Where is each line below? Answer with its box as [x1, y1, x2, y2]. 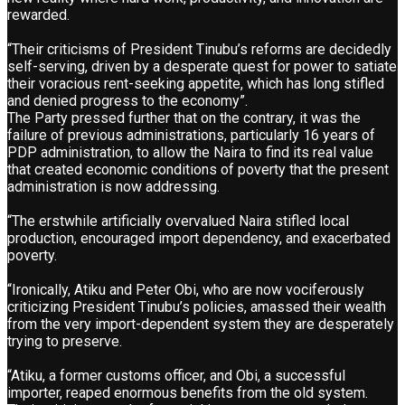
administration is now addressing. [7, 177, 220, 195]
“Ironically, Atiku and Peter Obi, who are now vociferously [7, 280, 364, 298]
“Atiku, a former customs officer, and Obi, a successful [7, 366, 345, 384]
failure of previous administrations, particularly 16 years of [7, 126, 375, 144]
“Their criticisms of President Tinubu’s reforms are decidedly [7, 40, 391, 58]
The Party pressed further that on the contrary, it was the [7, 108, 361, 127]
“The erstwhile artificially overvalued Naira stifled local [7, 212, 349, 230]
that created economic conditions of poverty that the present [7, 160, 389, 178]
